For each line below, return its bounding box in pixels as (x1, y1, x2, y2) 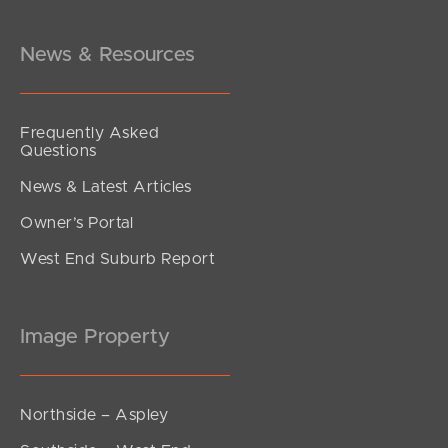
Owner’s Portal (20, 214, 133, 231)
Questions (20, 142, 97, 159)
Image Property (20, 326, 170, 347)
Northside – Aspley (20, 406, 168, 423)
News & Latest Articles (20, 178, 191, 195)
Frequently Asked (20, 124, 159, 141)
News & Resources (20, 44, 195, 65)
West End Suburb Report (20, 250, 215, 267)
